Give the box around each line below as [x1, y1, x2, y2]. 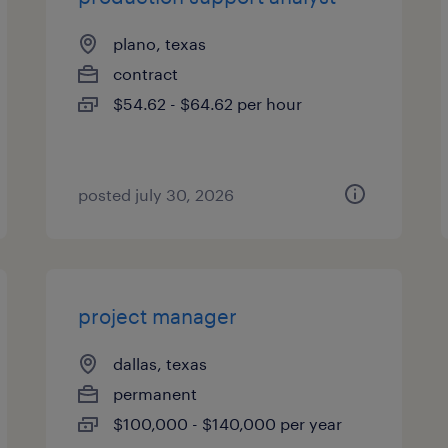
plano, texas [113, 34, 207, 53]
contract [113, 64, 179, 83]
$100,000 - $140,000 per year [113, 414, 343, 433]
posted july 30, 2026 [78, 185, 235, 204]
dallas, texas [113, 354, 208, 373]
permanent [113, 384, 198, 403]
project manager [78, 304, 238, 328]
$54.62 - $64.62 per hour [113, 94, 303, 113]
